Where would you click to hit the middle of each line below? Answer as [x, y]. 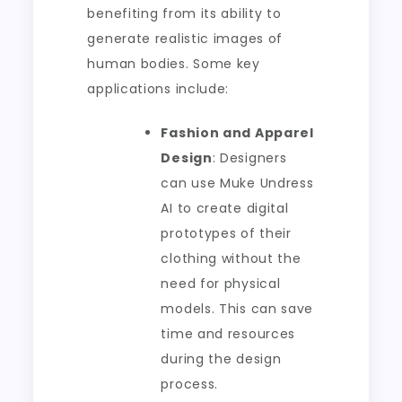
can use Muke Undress [237, 183]
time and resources [228, 334]
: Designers [249, 158]
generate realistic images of [185, 39]
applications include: [158, 89]
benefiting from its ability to [184, 13]
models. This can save [237, 309]
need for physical [221, 284]
